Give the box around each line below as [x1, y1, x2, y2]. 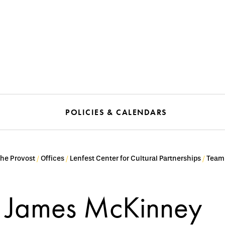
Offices [41, 154, 64, 163]
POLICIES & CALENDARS [65, 107, 167, 118]
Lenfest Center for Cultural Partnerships [70, 154, 201, 163]
